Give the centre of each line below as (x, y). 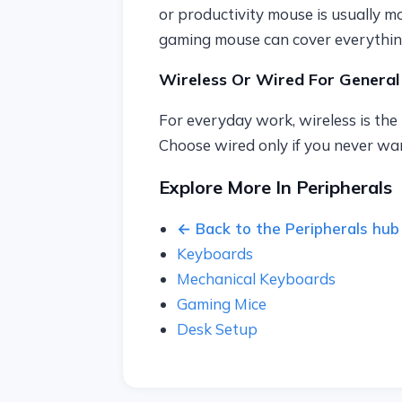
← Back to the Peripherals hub (288, 228)
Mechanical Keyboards (256, 279)
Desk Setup (217, 329)
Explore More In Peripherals (275, 187)
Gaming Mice (221, 304)
